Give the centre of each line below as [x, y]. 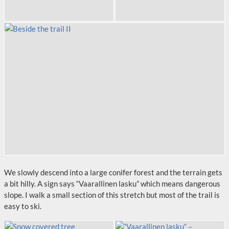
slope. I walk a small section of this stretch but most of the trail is [112, 195]
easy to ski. [23, 206]
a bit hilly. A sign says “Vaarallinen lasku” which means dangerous [112, 184]
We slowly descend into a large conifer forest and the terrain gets [113, 172]
